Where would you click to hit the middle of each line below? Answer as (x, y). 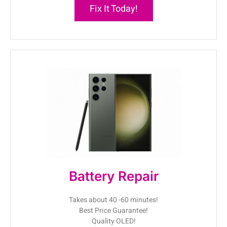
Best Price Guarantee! (113, 211)
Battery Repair (113, 176)
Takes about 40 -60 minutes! (113, 200)
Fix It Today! (113, 9)
